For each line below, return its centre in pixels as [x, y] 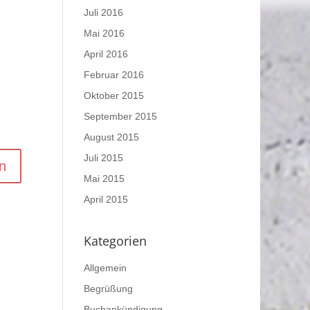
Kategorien [115, 240]
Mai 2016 [104, 33]
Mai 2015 [104, 178]
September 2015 [120, 116]
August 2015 [111, 137]
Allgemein [105, 267]
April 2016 [106, 54]
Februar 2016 [113, 74]
